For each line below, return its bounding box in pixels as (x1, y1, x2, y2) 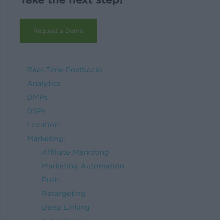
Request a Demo (33, 27, 83, 34)
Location (27, 121, 59, 129)
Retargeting (27, 190, 85, 197)
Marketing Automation (27, 162, 124, 170)
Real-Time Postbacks (27, 66, 103, 74)
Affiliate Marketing (27, 148, 109, 156)
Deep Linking (27, 203, 90, 211)
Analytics (27, 80, 60, 87)
